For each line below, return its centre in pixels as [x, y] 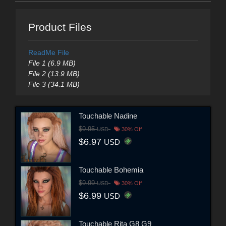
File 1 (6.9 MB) [52, 63]
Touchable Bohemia [111, 169]
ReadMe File [48, 53]
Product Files [60, 27]
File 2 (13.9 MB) [54, 74]
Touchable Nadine [108, 116]
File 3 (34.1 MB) [54, 84]
